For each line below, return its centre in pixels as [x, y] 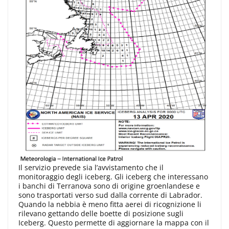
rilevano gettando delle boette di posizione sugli [101, 213]
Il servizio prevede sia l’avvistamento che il [91, 167]
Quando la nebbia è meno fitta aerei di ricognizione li [110, 204]
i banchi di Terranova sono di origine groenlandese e [109, 186]
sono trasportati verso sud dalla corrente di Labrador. [110, 195]
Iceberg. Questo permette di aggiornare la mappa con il [114, 222]
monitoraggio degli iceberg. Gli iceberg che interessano [113, 176]
